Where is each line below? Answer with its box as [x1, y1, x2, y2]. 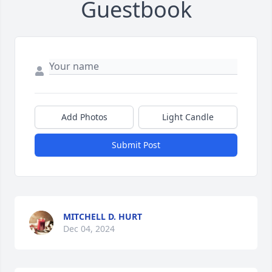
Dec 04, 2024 [63, 223, 115, 235]
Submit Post [112, 139, 160, 151]
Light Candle [162, 111, 214, 123]
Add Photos [61, 111, 107, 123]
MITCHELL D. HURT [63, 211, 142, 223]
